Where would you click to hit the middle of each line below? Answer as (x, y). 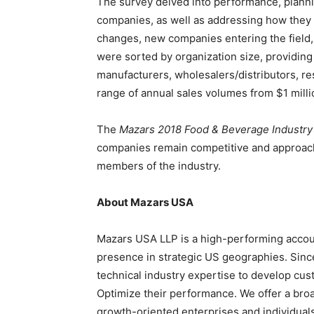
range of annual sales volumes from (186, 93)
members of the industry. (159, 166)
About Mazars (134, 202)
